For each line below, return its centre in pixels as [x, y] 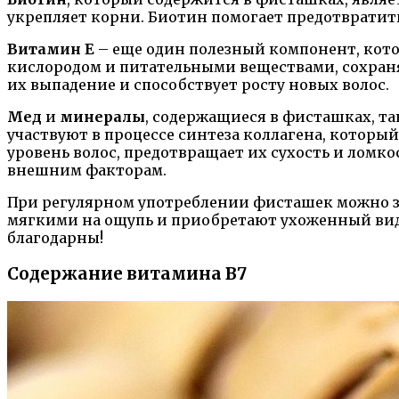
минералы [102, 117]
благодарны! [55, 238]
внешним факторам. [87, 171]
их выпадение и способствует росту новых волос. [198, 85]
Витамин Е [51, 49]
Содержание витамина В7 [127, 273]
